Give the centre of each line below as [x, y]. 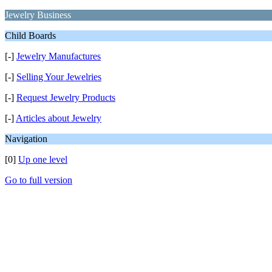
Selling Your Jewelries [59, 77]
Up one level [43, 159]
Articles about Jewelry [59, 118]
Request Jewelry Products [66, 97]
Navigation [26, 139]
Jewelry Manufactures [59, 56]
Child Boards [30, 36]
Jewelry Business [38, 15]
